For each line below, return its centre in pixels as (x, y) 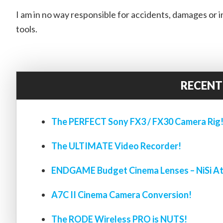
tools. (27, 29)
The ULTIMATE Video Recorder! (116, 146)
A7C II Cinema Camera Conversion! (121, 195)
